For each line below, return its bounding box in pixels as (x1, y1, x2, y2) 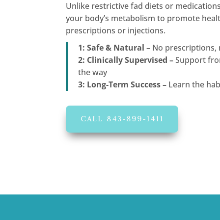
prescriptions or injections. (66, 25, 166, 36)
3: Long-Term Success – (78, 79, 167, 90)
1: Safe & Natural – (78, 42, 151, 53)
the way (78, 66, 108, 78)
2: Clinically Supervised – (78, 54, 174, 65)
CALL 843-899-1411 (81, 114, 164, 123)
